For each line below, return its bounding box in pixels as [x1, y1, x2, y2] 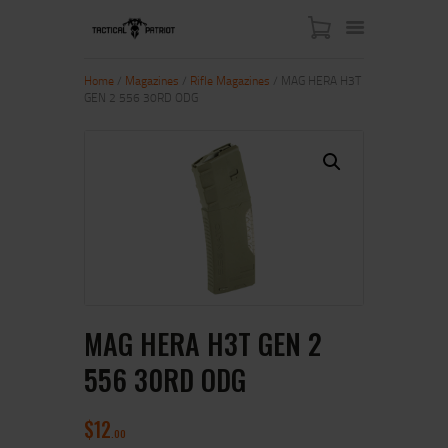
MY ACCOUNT [84, 236, 199, 260]
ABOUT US [84, 149, 173, 173]
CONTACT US [84, 207, 192, 231]
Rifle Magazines [190, 71, 270, 89]
